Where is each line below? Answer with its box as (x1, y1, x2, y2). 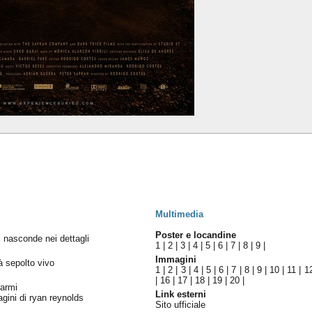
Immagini (155, 254, 197, 265)
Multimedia (155, 209, 204, 219)
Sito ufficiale (155, 299, 206, 310)
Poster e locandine (155, 230, 237, 240)
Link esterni (155, 289, 207, 299)
